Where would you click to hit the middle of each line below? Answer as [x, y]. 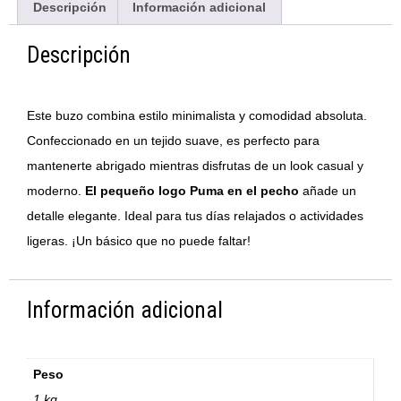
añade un [328, 190]
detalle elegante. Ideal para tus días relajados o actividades [195, 215]
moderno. [56, 190]
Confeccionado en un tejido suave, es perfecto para [173, 140]
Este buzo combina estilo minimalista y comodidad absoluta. [197, 115]
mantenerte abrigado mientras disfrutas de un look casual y [195, 165]
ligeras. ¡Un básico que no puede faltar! [139, 240]
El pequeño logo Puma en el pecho [192, 190]
